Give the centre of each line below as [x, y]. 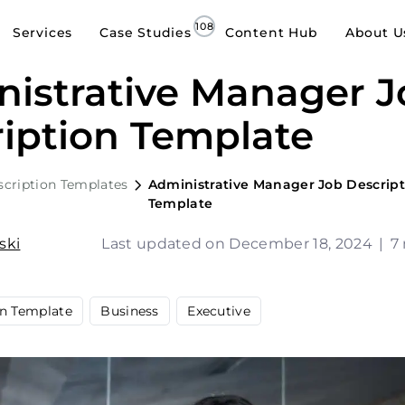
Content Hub [271, 33]
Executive [219, 311]
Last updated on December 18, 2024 [239, 244]
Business [130, 311]
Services [42, 33]
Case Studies [146, 33]
